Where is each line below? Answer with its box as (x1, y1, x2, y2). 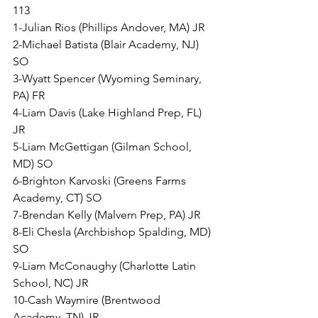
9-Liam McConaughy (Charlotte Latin (13, 259, 199, 273)
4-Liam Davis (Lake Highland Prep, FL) (13, 106, 204, 120)
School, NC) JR (13, 276, 88, 290)
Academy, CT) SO (13, 191, 102, 205)
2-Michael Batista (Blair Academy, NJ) (13, 38, 202, 52)
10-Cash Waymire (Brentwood (13, 293, 163, 307)
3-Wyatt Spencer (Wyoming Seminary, (13, 72, 204, 86)
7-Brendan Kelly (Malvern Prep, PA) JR (13, 208, 200, 222)
